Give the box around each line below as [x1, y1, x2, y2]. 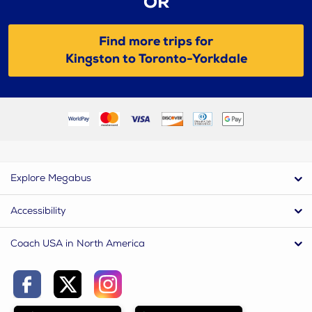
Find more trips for [99, 34, 213, 49]
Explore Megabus [10, 171, 91, 184]
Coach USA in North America [10, 237, 145, 249]
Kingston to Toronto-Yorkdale [65, 52, 247, 67]
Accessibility [10, 204, 66, 217]
